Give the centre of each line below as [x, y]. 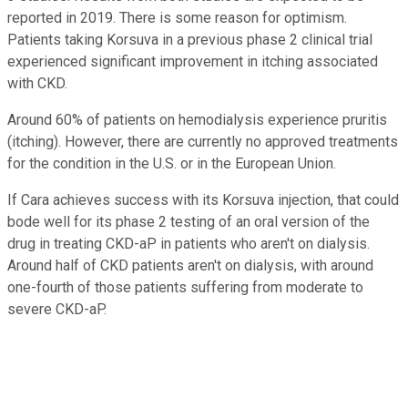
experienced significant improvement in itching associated [193, 61]
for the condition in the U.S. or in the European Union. [173, 163]
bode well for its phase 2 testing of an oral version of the [189, 221]
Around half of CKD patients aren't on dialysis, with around [190, 265]
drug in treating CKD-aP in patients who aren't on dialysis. [189, 243]
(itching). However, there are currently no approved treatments [203, 141]
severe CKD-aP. [59, 309]
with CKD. [37, 83]
